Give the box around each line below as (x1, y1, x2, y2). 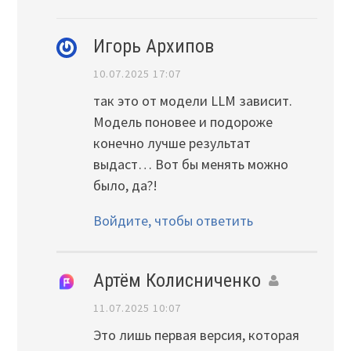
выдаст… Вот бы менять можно (92, 155, 288, 174)
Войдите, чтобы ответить (92, 212, 253, 230)
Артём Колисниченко (92, 269, 261, 291)
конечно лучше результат (92, 134, 251, 153)
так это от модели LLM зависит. (92, 92, 292, 110)
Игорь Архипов (92, 35, 214, 57)
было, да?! (92, 176, 157, 195)
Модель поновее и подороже (92, 113, 273, 132)
